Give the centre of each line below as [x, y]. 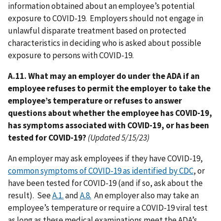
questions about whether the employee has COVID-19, [110, 113]
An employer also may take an [145, 195]
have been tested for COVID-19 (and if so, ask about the [105, 183]
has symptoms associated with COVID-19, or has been [109, 125]
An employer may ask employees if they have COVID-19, [105, 158]
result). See [30, 195]
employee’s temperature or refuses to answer [95, 100]
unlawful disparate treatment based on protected [97, 30]
